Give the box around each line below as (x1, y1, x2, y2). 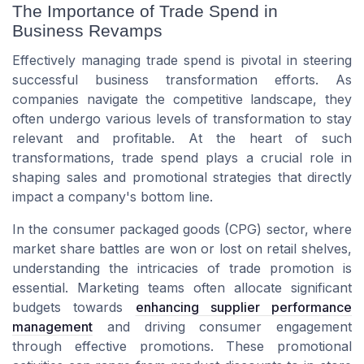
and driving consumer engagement (93, 318, 352, 336)
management (12, 318, 93, 336)
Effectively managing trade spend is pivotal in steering (12, 52, 352, 69)
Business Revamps (12, 21, 162, 41)
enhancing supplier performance (135, 299, 352, 316)
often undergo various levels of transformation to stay (12, 110, 352, 128)
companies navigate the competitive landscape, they (12, 91, 352, 108)
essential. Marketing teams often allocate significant (12, 279, 352, 297)
